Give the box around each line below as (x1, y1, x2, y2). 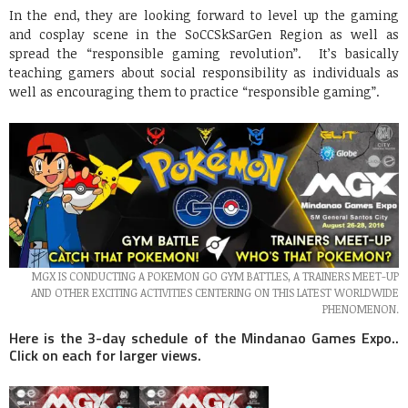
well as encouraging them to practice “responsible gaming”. (9, 82, 380, 100)
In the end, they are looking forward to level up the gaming (9, 5, 399, 24)
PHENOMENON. (322, 301, 399, 316)
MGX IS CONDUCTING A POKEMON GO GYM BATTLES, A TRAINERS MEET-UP (32, 268, 399, 283)
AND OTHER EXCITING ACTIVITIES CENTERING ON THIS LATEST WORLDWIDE (31, 284, 399, 300)
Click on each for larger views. (9, 343, 201, 366)
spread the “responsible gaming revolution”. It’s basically (9, 44, 399, 62)
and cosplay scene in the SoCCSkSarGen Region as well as (9, 25, 399, 43)
